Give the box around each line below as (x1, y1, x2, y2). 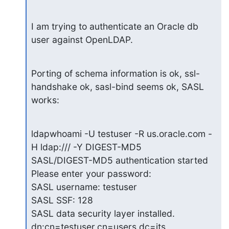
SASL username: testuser (31, 181, 137, 192)
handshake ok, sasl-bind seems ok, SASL (31, 81, 204, 92)
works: (31, 94, 59, 105)
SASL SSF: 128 (31, 194, 93, 205)
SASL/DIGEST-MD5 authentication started (31, 154, 208, 166)
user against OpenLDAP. (31, 34, 133, 45)
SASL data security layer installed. (31, 208, 175, 219)
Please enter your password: (31, 168, 151, 179)
